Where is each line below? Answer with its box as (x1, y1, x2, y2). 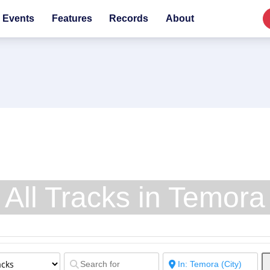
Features (51, 13, 92, 24)
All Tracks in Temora (5, 181, 265, 213)
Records (109, 13, 149, 24)
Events (2, 13, 34, 24)
